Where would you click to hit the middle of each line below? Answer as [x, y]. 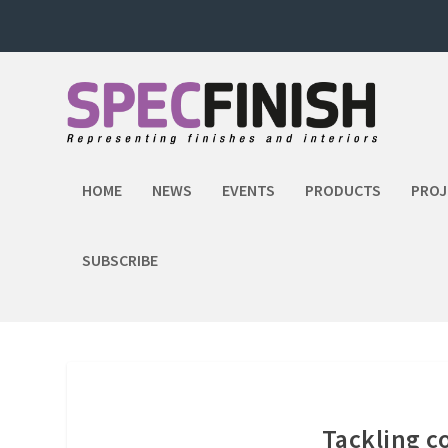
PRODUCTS [343, 190]
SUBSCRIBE [120, 260]
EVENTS [249, 190]
